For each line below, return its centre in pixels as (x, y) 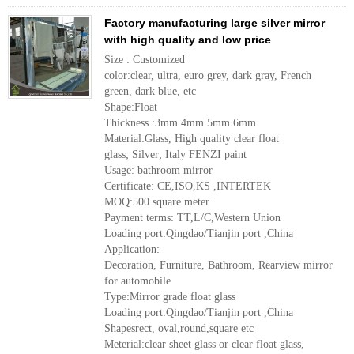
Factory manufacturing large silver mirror (215, 23)
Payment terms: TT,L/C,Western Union (192, 218)
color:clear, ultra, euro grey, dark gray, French (208, 75)
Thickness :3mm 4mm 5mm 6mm (180, 123)
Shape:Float (131, 107)
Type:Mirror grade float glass (170, 297)
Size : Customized (145, 60)
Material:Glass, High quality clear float (192, 139)
